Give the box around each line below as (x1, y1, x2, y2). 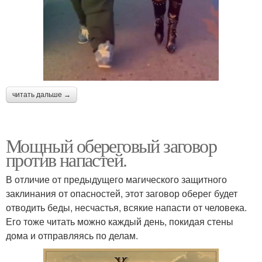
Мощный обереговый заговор (6, 132, 216, 158)
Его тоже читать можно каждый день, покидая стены (6, 214, 233, 228)
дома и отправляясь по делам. (6, 228, 138, 242)
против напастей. (6, 146, 127, 172)
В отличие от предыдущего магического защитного (6, 172, 227, 186)
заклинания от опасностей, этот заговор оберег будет (6, 186, 237, 200)
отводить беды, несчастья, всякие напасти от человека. (6, 200, 247, 214)
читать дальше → (12, 90, 71, 99)
